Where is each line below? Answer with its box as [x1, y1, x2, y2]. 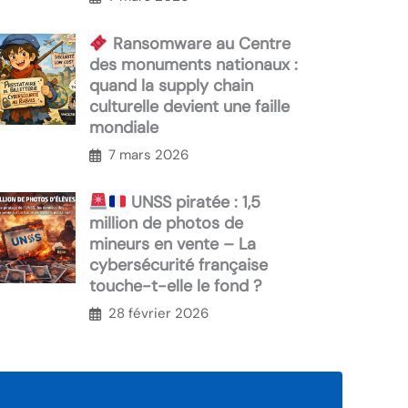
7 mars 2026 [108, 146, 189, 165]
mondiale [89, 117, 158, 139]
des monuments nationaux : [89, 54, 298, 76]
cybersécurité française [89, 254, 268, 277]
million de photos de [89, 212, 243, 235]
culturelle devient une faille [89, 96, 290, 118]
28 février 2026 [108, 304, 209, 323]
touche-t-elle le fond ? [89, 275, 261, 298]
